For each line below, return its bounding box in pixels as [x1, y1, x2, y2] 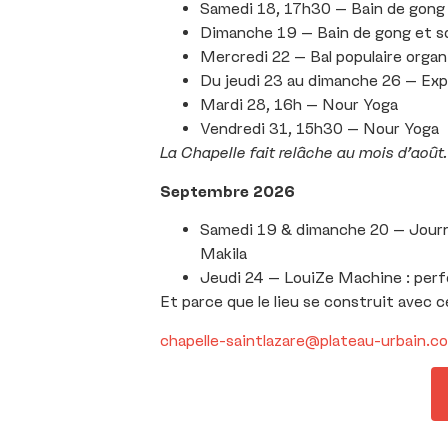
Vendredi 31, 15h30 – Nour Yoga [200, 119, 439, 139]
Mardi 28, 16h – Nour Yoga [200, 95, 398, 115]
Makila [200, 244, 247, 264]
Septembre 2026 [160, 181, 295, 201]
